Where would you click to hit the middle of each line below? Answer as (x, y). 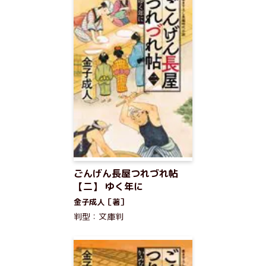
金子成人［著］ (101, 202)
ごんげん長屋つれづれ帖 (126, 173)
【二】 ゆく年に (108, 186)
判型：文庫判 (99, 216)
